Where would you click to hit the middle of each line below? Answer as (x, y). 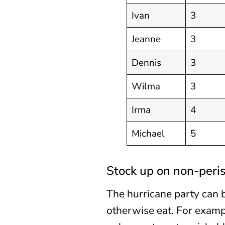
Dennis (147, 63)
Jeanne (146, 39)
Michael (148, 133)
